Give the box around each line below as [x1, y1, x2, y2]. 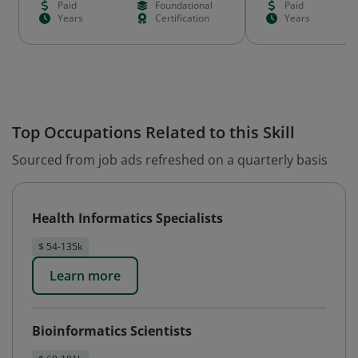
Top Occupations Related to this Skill [12, 121, 295, 143]
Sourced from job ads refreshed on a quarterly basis [12, 151, 328, 169]
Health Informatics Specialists [32, 209, 223, 227]
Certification [154, 11, 209, 25]
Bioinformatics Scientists [32, 322, 192, 340]
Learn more [50, 267, 121, 284]
